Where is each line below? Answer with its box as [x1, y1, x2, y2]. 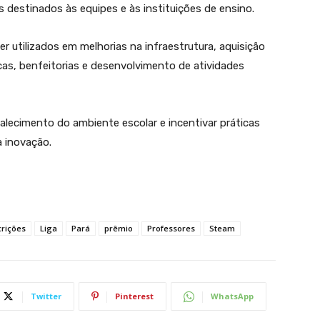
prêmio [104, 223, 133, 234]
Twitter [31, 291, 61, 302]
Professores [147, 223, 195, 234]
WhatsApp [211, 291, 254, 302]
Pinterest [115, 291, 154, 302]
